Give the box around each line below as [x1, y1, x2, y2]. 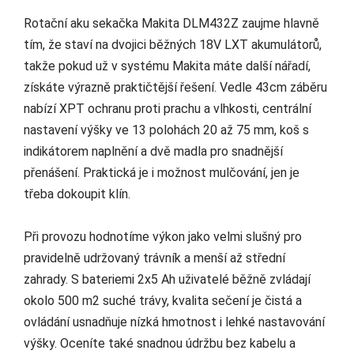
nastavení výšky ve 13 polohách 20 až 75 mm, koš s [24, 122, 309, 138]
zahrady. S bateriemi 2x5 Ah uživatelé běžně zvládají [24, 272, 311, 288]
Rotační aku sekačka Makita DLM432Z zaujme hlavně [24, 16, 319, 32]
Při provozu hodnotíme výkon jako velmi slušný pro [24, 229, 302, 245]
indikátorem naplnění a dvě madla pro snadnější [24, 144, 283, 160]
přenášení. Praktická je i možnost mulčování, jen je [24, 165, 299, 181]
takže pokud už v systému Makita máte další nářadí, [24, 58, 311, 74]
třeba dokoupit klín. [24, 186, 130, 202]
